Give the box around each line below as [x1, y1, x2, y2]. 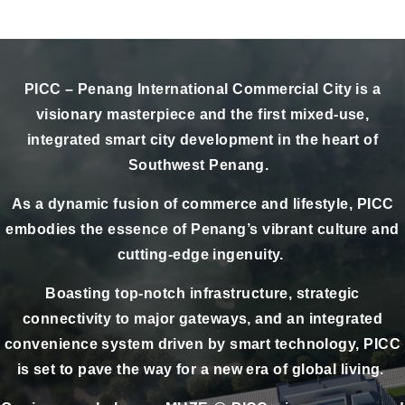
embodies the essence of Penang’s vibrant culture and [5, 221, 400, 237]
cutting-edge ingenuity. [117, 246, 288, 262]
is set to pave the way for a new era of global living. [16, 361, 389, 377]
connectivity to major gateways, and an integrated [22, 310, 383, 326]
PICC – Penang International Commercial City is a [24, 80, 381, 97]
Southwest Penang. [127, 156, 278, 173]
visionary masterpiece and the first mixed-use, [35, 106, 370, 122]
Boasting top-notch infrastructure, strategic [45, 285, 360, 301]
